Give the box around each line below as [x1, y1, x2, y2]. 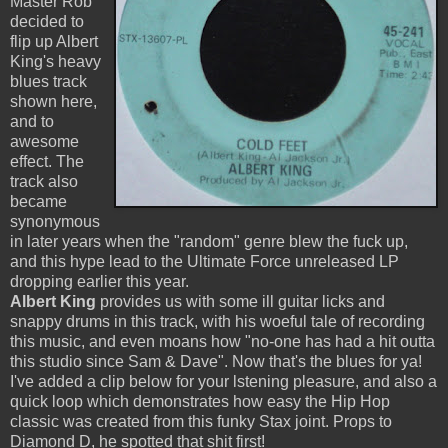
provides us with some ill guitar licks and [96, 293, 385, 311]
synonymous [10, 213, 100, 231]
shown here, [10, 93, 97, 111]
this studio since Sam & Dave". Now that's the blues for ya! [10, 353, 422, 371]
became [10, 193, 67, 211]
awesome [10, 133, 79, 151]
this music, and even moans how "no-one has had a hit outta [10, 333, 435, 351]
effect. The [10, 153, 84, 171]
